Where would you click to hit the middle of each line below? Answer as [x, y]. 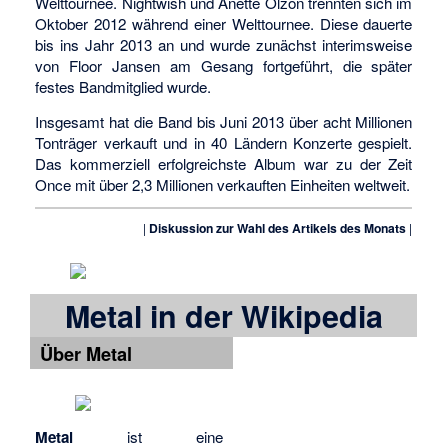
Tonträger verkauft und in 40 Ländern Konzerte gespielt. [224, 142]
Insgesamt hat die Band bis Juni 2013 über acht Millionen [224, 121]
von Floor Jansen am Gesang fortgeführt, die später [224, 66]
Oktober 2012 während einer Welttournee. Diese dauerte [224, 24]
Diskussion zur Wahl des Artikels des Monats [278, 228]
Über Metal [84, 353]
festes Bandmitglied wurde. [123, 87]
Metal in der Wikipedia [223, 316]
